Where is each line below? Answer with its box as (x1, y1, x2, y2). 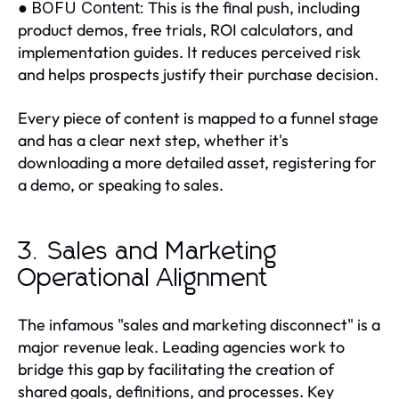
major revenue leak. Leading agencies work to (18, 337, 345, 358)
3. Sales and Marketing (18, 240, 278, 265)
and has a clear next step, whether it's (18, 130, 289, 151)
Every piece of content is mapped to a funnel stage (18, 108, 379, 129)
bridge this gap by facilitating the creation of (18, 359, 334, 380)
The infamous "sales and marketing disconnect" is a (18, 314, 380, 336)
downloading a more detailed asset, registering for (18, 152, 377, 174)
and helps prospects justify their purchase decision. (18, 64, 379, 85)
